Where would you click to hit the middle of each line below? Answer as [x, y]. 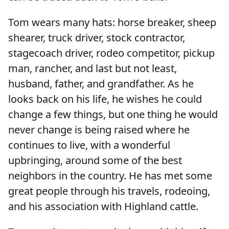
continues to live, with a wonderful [89, 145]
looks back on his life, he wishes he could [105, 99]
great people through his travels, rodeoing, [109, 191]
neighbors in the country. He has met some [110, 176]
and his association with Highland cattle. [103, 207]
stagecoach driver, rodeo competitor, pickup [111, 53]
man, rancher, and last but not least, [93, 68]
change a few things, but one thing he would [113, 114]
